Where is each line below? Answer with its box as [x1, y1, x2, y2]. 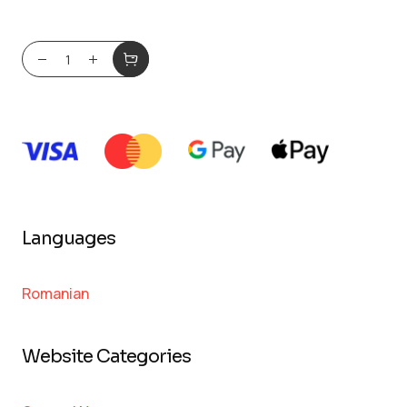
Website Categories [21, 344, 191, 368]
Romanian [21, 283, 89, 303]
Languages [21, 226, 115, 250]
